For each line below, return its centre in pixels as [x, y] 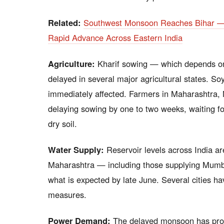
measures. [67, 194]
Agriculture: [71, 63]
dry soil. [62, 123]
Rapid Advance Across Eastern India [115, 37]
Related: [64, 22]
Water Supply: [76, 149]
